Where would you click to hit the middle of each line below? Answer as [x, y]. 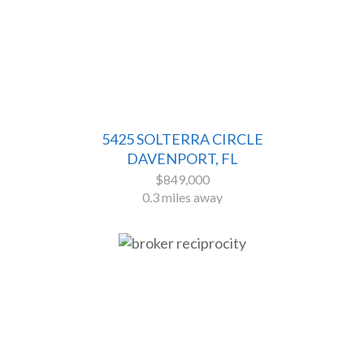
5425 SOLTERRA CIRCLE [182, 139]
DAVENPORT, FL [182, 159]
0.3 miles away [182, 197]
